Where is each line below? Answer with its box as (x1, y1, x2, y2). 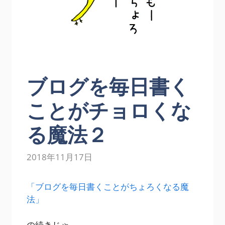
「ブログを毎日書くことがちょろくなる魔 (27, 181, 189, 193)
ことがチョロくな (27, 96, 192, 124)
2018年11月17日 (27, 151, 93, 163)
